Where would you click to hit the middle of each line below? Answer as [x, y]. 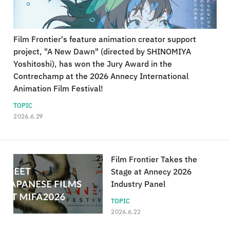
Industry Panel [138, 185]
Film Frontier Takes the [154, 160]
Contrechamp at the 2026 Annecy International [101, 77]
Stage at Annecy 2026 [151, 172]
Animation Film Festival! [58, 89]
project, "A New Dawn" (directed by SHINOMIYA [102, 52]
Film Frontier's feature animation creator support [105, 40]
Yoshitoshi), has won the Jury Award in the [93, 64]
